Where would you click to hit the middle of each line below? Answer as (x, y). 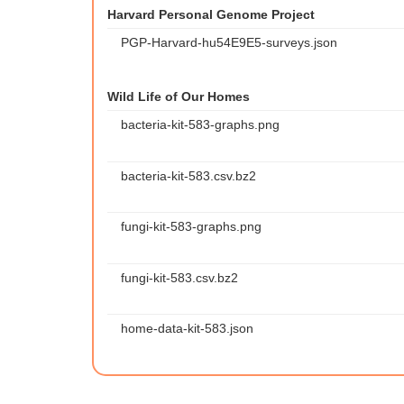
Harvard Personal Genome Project (211, 14)
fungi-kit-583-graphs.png (191, 227)
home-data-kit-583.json (187, 329)
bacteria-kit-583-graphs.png (200, 124)
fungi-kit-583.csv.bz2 (179, 277)
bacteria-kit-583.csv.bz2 (188, 175)
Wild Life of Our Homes (179, 96)
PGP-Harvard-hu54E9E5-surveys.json (229, 42)
